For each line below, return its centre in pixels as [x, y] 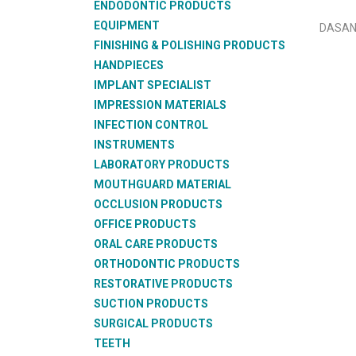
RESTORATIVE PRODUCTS [163, 284]
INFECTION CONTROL [151, 125]
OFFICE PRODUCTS [145, 224]
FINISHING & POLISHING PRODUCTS [190, 45]
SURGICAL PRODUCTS [153, 323]
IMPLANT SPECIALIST [153, 85]
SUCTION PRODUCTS [151, 304]
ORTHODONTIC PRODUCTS [167, 264]
